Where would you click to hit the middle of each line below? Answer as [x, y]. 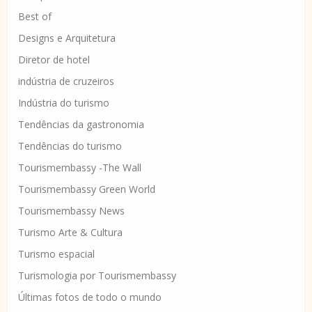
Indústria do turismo [64, 103]
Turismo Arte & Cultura [70, 233]
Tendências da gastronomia [81, 125]
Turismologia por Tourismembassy [97, 276]
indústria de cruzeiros [66, 81]
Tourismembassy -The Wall [80, 168]
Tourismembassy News [71, 211]
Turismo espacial [56, 254]
